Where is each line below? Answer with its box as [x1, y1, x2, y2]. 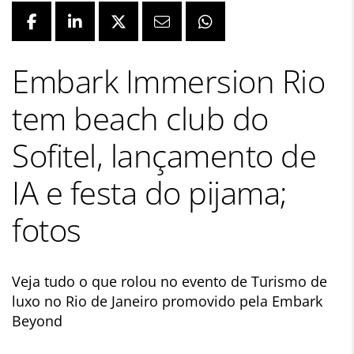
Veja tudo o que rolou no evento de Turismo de [12, 272, 327, 291]
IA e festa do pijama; [12, 171, 288, 214]
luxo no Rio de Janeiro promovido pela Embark [12, 292, 322, 311]
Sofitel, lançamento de [12, 134, 316, 177]
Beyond [12, 311, 62, 330]
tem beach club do [12, 96, 269, 140]
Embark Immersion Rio [12, 59, 325, 103]
